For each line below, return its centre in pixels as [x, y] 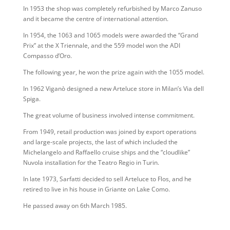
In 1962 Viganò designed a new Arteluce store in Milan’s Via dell [113, 89]
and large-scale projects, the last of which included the [100, 142]
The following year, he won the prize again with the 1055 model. [113, 72]
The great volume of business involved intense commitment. [109, 115]
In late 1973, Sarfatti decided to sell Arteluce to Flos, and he [107, 179]
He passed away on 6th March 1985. [75, 206]
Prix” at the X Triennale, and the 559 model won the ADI [101, 45]
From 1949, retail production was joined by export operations [110, 132]
